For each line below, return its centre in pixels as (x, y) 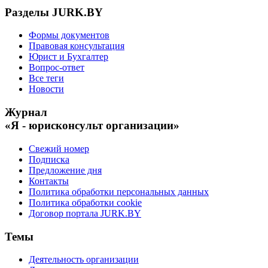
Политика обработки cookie (85, 202)
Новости (46, 89)
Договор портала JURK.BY (85, 213)
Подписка (49, 159)
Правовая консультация (77, 46)
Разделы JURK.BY (54, 12)
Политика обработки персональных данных (119, 191)
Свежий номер (59, 148)
